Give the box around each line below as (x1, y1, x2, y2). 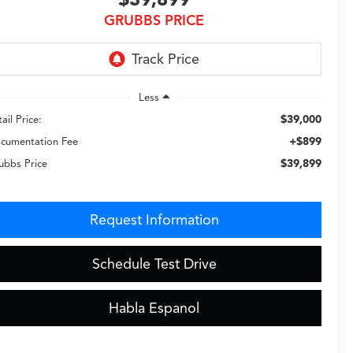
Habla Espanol (109, 299, 199, 317)
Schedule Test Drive (91, 255, 217, 273)
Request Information (89, 210, 219, 229)
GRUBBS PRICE (104, 12, 204, 30)
